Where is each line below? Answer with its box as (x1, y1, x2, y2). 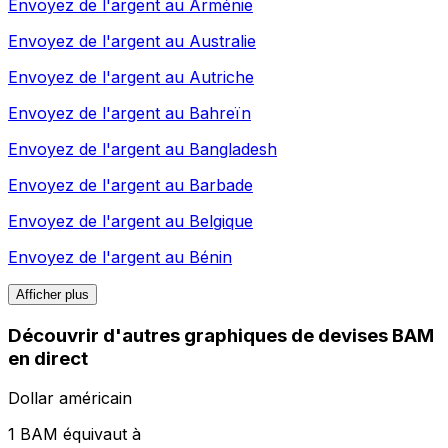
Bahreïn (189, 102, 251, 123)
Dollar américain (8, 388, 132, 409)
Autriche (189, 66, 254, 87)
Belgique (189, 210, 253, 231)
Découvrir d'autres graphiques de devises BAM (8, 323, 434, 347)
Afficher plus (16, 286, 89, 302)
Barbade (189, 174, 253, 195)
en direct (8, 346, 88, 370)
